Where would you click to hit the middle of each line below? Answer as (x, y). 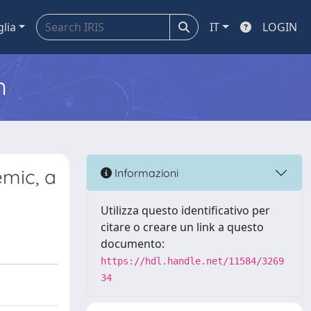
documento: (133, 244)
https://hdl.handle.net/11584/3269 (192, 261)
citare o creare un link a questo (182, 227)
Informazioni (145, 173)
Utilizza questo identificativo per (185, 210)
